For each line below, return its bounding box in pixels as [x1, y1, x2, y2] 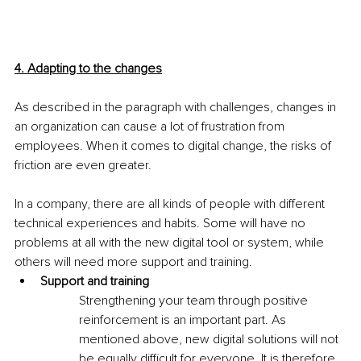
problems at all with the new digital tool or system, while [15, 234, 327, 251]
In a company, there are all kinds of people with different [15, 195, 328, 212]
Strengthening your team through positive [79, 292, 311, 309]
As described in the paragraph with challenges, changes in [15, 98, 339, 115]
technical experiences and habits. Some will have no [15, 214, 309, 231]
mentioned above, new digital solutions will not [79, 330, 342, 347]
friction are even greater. [15, 156, 151, 173]
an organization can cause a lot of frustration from [15, 118, 288, 135]
